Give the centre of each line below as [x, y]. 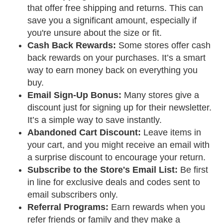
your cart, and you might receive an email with [118, 145]
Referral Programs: [68, 207]
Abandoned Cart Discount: [84, 132]
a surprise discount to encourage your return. [116, 157]
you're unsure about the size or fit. [95, 33]
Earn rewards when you [157, 207]
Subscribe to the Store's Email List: [103, 170]
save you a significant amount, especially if [112, 20]
